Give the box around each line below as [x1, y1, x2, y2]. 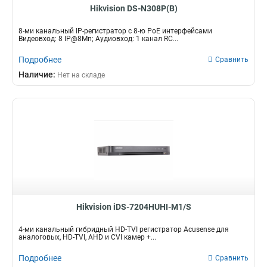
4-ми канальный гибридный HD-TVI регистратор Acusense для [18, 225, 229, 234]
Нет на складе [57, 71, 105, 79]
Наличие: [18, 70, 57, 79]
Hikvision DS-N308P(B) [89, 4, 178, 13]
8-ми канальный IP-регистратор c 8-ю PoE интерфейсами [18, 27, 212, 35]
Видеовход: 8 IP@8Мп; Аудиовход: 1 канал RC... [18, 35, 178, 43]
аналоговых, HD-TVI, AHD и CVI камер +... [18, 233, 156, 241]
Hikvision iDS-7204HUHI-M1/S [76, 202, 191, 212]
